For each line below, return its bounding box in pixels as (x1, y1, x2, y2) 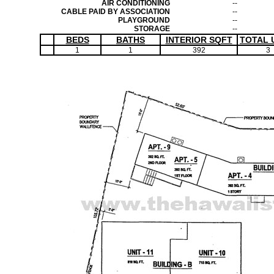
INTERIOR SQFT (165, 35, 232, 45)
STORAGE (134, 24, 170, 33)
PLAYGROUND (118, 16, 170, 24)
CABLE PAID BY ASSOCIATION (61, 7, 170, 16)
